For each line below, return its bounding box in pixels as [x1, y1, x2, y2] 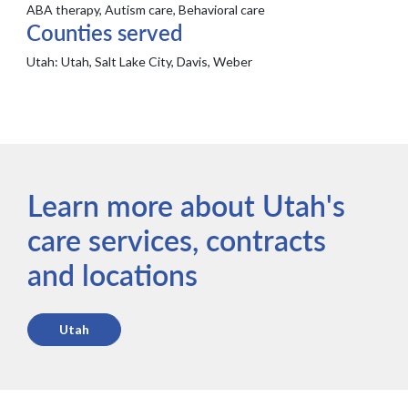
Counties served [26, 16, 184, 48]
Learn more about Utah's [27, 184, 346, 227]
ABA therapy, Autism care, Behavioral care [26, 2, 266, 18]
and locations [27, 253, 199, 296]
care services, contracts [27, 219, 327, 261]
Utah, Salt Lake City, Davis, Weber [58, 54, 253, 70]
